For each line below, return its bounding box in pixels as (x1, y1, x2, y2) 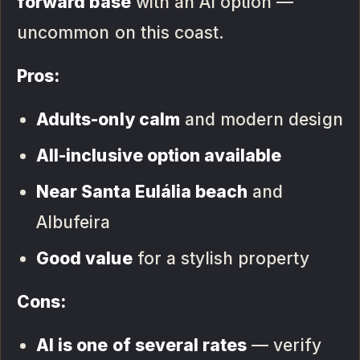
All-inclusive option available (36, 145, 282, 166)
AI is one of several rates (36, 335, 247, 356)
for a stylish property (132, 248, 309, 269)
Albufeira (36, 212, 111, 233)
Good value (36, 248, 133, 269)
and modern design (179, 109, 343, 130)
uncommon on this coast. (17, 22, 225, 43)
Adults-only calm (36, 109, 180, 130)
